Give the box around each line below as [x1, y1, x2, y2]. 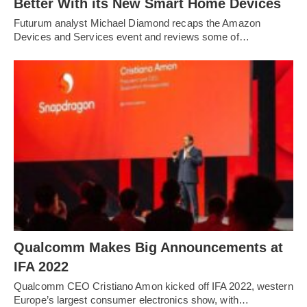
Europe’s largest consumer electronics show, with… [14, 293, 249, 306]
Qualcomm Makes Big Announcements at [14, 239, 283, 255]
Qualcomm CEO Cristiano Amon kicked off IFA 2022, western [14, 280, 293, 292]
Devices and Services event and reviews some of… [14, 31, 249, 43]
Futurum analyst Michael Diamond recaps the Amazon [14, 17, 260, 29]
